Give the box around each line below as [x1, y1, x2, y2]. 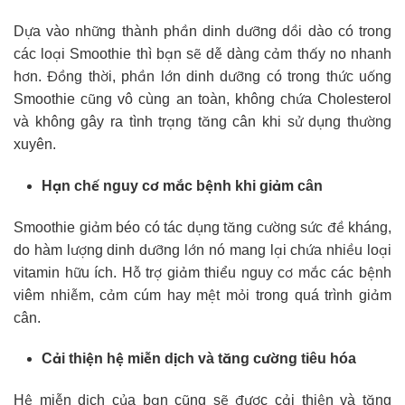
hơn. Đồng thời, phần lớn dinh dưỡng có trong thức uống [14, 68, 391, 84]
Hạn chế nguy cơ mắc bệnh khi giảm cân [41, 177, 323, 193]
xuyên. [14, 136, 56, 152]
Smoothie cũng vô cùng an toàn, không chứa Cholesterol [14, 90, 391, 107]
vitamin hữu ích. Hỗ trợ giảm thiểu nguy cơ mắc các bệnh [14, 264, 391, 280]
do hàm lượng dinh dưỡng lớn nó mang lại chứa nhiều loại [14, 241, 391, 258]
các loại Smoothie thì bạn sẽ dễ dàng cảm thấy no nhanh [14, 45, 391, 61]
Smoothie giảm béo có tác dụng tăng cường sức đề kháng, [14, 219, 391, 235]
